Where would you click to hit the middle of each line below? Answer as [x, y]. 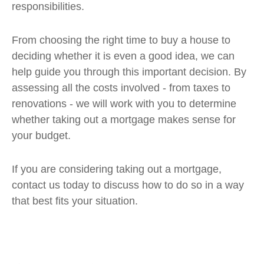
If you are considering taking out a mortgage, [117, 169]
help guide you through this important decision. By [129, 72]
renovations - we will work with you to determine [124, 104]
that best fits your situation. [75, 201]
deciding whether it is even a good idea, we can [123, 56]
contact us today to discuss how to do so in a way [128, 185]
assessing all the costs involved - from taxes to [121, 88]
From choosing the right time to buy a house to [121, 40]
